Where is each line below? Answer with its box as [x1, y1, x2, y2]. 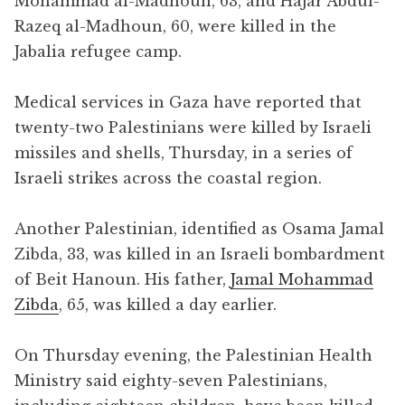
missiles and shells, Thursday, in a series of [14, 143, 353, 162]
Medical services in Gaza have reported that [14, 92, 362, 111]
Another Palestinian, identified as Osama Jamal [14, 219, 384, 238]
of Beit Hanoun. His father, [14, 269, 231, 288]
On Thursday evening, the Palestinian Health [14, 345, 372, 364]
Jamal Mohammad [231, 269, 373, 288]
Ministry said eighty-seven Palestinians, [14, 371, 327, 390]
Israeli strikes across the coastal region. [14, 168, 322, 187]
